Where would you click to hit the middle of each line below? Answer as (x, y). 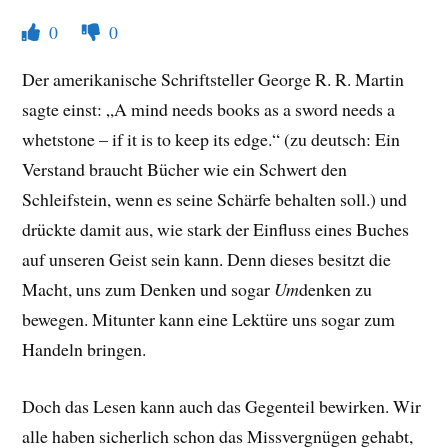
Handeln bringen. (87, 349)
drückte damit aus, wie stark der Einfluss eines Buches (216, 229)
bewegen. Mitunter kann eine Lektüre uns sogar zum (209, 319)
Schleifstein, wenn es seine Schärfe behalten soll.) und (215, 199)
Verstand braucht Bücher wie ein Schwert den (185, 169)
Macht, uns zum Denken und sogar (148, 289)
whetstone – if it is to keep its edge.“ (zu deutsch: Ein (211, 139)
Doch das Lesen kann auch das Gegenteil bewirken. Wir (222, 406)
